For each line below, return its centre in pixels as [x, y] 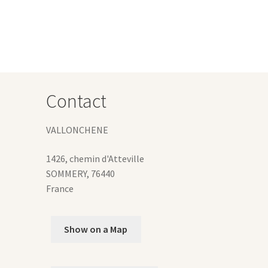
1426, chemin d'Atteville [95, 159]
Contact [76, 101]
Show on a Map [96, 229]
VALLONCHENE [77, 130]
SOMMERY [66, 174]
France [60, 189]
